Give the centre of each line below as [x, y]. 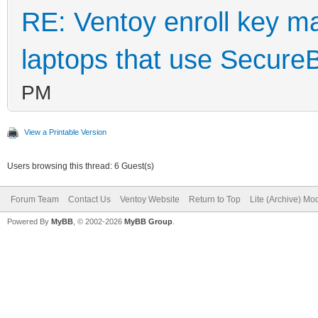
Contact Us [89, 199]
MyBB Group [148, 221]
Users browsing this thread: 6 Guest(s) [81, 166]
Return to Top [215, 199]
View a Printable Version [65, 132]
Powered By [29, 221]
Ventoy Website [150, 199]
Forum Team [35, 199]
